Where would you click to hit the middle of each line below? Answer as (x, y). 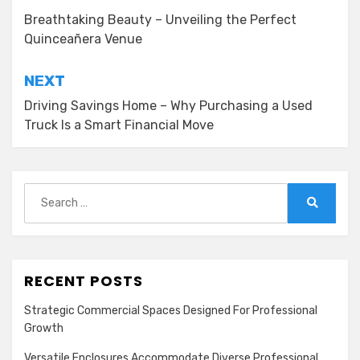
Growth (44, 328)
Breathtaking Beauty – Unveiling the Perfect (160, 19)
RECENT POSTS (84, 280)
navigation (80, 25)
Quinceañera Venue (83, 39)
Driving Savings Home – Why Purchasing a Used (168, 105)
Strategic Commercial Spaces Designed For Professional (171, 310)
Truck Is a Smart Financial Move (119, 125)
